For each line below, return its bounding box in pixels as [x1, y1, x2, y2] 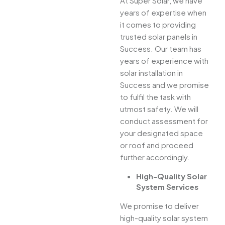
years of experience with [120, 56, 208, 66]
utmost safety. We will [120, 104, 198, 114]
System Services [136, 182, 198, 192]
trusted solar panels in [120, 32, 197, 42]
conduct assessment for [120, 116, 208, 126]
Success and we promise [120, 80, 209, 90]
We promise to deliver [120, 201, 199, 211]
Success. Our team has [120, 44, 201, 54]
